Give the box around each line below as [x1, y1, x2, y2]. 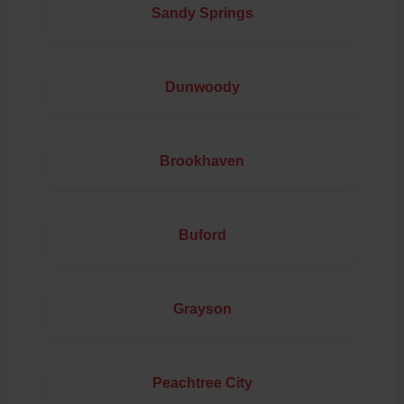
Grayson [172, 301, 232, 317]
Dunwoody [164, 79, 240, 96]
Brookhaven [160, 153, 244, 170]
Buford [178, 227, 226, 243]
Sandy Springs [151, 5, 253, 22]
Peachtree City [151, 375, 252, 391]
